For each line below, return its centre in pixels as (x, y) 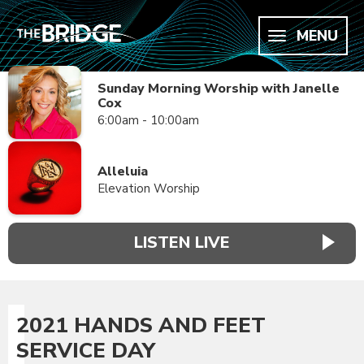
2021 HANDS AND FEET (141, 325)
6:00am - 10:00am (148, 120)
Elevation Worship (149, 188)
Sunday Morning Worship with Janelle (219, 89)
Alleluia (123, 171)
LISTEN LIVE (182, 243)
